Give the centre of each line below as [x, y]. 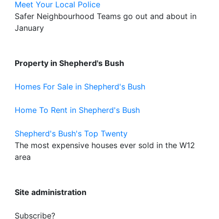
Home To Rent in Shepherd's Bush [77, 110]
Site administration [51, 192]
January [29, 28]
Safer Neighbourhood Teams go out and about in [106, 16]
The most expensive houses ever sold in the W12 [105, 145]
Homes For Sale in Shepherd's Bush [80, 87]
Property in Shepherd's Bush [69, 63]
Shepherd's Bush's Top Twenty [71, 133]
